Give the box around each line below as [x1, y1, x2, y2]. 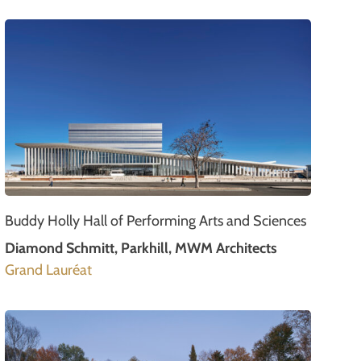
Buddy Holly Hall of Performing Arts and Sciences [5, 211, 306, 230]
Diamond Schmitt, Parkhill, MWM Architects [5, 239, 277, 257]
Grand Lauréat [5, 260, 92, 279]
